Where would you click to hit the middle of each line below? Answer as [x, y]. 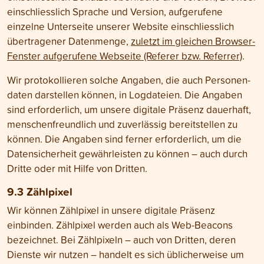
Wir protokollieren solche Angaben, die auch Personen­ [129, 80]
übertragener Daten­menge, [69, 41]
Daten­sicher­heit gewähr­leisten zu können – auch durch [127, 154]
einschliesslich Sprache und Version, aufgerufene [115, 11]
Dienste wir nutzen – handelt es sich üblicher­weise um [126, 254]
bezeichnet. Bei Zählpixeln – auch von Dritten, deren [121, 240]
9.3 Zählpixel [40, 192]
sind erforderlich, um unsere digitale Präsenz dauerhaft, [129, 109]
